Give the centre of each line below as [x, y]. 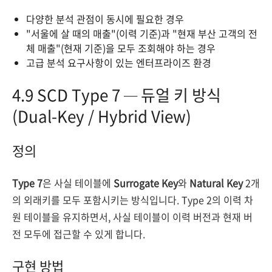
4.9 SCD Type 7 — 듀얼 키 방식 [117, 95]
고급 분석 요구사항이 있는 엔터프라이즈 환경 [119, 63]
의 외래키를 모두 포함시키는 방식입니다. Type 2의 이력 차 [133, 200]
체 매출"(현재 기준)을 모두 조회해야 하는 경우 [121, 48]
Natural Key [216, 183]
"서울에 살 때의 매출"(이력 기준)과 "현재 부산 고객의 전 [142, 33]
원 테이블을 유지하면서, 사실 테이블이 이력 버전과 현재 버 [132, 217]
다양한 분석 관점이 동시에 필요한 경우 [105, 19]
